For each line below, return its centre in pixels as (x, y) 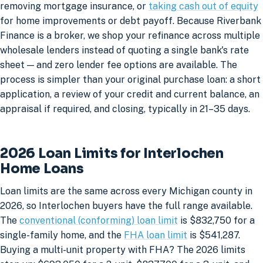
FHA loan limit (156, 235)
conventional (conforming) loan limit (99, 221)
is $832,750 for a (216, 221)
